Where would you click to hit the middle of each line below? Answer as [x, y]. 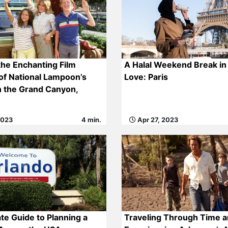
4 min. [91, 120]
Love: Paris [146, 77]
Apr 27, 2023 [157, 120]
